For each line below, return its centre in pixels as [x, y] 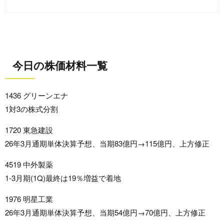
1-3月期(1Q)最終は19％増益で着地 [63, 178]
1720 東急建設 [29, 130]
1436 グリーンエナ [36, 95]
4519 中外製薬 [29, 164]
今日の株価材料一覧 [60, 65]
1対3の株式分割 [31, 109]
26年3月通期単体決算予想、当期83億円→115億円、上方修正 [107, 143]
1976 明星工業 [29, 199]
